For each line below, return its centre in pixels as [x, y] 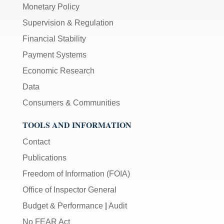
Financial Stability [54, 39]
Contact [36, 142]
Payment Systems [54, 55]
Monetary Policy [51, 7]
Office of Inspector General [69, 190]
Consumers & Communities [71, 103]
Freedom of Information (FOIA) [76, 174]
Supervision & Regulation [68, 23]
